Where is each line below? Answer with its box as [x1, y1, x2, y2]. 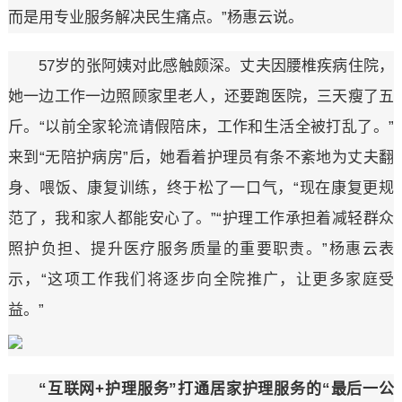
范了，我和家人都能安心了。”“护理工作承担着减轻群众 [7, 210, 395, 228]
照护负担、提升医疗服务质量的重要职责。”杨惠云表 [7, 240, 395, 258]
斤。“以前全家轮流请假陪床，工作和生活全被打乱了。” [7, 118, 395, 136]
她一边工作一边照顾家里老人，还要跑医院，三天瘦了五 [7, 88, 395, 106]
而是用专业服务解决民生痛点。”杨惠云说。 [7, 9, 303, 27]
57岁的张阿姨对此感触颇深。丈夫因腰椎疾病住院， [38, 57, 395, 75]
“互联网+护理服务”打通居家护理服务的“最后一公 [38, 380, 395, 398]
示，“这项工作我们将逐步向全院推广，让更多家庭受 [7, 271, 395, 289]
